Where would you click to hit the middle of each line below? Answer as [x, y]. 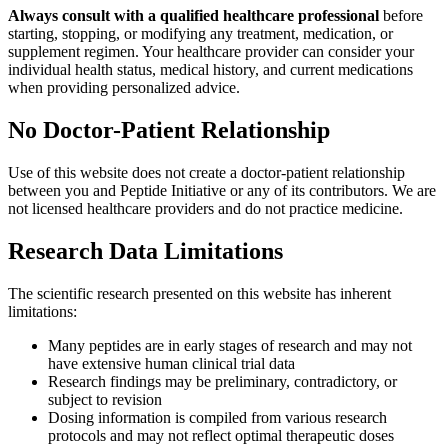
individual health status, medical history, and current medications [210, 70]
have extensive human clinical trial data [171, 364]
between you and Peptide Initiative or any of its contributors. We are [222, 191]
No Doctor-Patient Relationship [169, 130]
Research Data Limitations [145, 251]
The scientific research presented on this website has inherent [199, 294]
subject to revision [105, 400]
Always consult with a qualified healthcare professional [193, 16]
